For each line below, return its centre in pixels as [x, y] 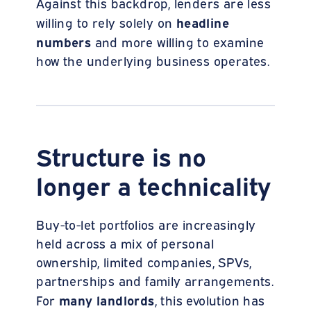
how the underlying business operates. [153, 60]
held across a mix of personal [125, 243]
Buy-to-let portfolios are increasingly [146, 224]
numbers [66, 41]
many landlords [107, 299]
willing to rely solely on [106, 22]
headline [203, 22]
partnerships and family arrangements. [155, 280]
